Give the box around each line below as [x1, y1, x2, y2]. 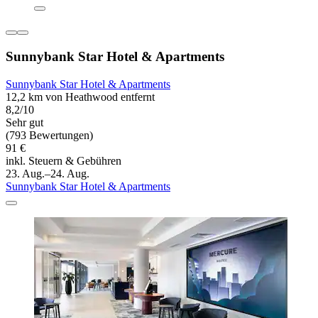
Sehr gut [6, 116, 43, 128]
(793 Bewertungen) [6, 128, 93, 141]
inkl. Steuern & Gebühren [6, 154, 121, 167]
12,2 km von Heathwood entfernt [6, 90, 155, 103]
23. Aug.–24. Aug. [6, 167, 89, 180]
